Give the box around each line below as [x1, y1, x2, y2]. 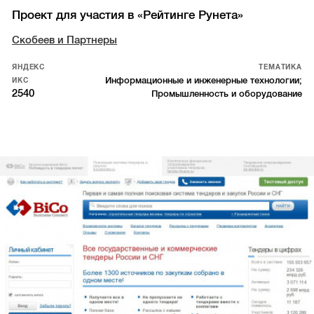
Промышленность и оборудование [151, 88, 302, 100]
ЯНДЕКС [12, 63, 46, 71]
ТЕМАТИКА [259, 63, 302, 71]
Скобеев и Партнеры [12, 34, 118, 46]
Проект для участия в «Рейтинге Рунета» [12, 8, 244, 22]
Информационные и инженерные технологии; [104, 75, 302, 86]
